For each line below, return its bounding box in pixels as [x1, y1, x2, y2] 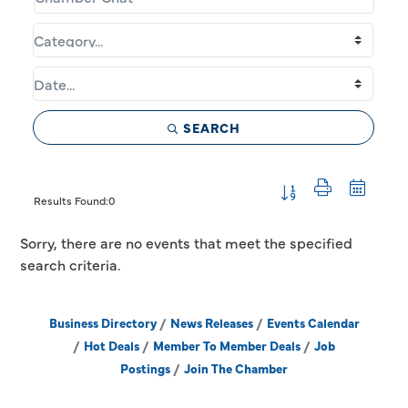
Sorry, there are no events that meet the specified [20, 231, 353, 252]
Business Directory [48, 313, 157, 331]
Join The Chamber [184, 359, 288, 377]
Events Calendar [266, 313, 360, 331]
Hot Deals [84, 336, 139, 354]
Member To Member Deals [153, 336, 301, 354]
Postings [120, 359, 170, 377]
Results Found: [34, 192, 109, 208]
